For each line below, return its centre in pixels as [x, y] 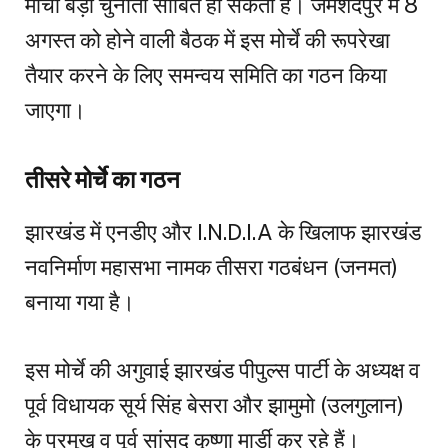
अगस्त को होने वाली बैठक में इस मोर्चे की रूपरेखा [207, 39]
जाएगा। [55, 109]
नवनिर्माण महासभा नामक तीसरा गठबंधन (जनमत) [211, 266]
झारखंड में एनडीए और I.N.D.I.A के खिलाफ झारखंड [223, 231]
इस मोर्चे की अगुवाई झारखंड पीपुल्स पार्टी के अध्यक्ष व [222, 370]
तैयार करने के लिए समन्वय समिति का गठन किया [206, 74]
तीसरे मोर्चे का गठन [102, 179]
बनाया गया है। [80, 301]
